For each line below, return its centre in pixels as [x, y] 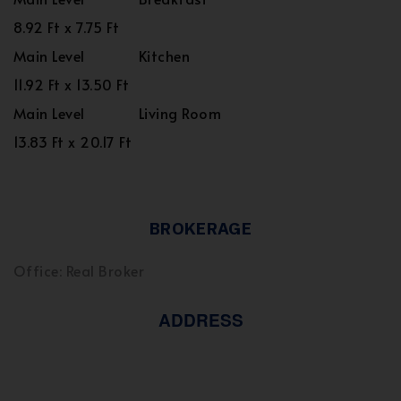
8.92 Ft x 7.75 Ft [67, 27]
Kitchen [165, 55]
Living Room [180, 113]
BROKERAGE [200, 228]
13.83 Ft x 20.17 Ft [73, 141]
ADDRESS [200, 320]
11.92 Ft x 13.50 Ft [72, 84]
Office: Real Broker [79, 270]
